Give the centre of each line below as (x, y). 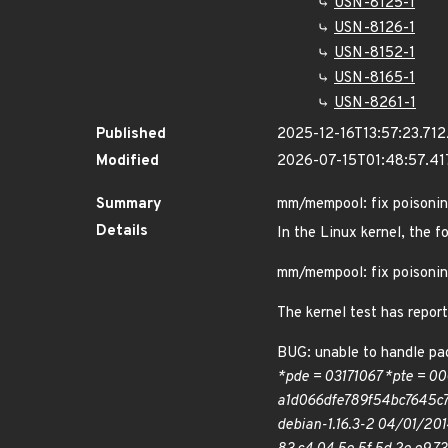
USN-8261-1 (375, 103)
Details (122, 231)
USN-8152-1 (374, 53)
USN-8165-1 (374, 78)
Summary (129, 204)
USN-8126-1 (374, 28)
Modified (127, 161)
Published (131, 134)
